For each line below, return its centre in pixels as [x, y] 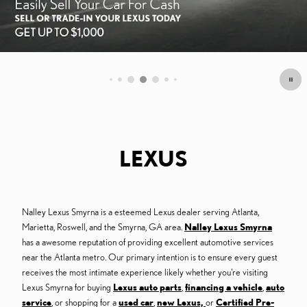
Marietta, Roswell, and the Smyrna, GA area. [103, 227]
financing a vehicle [224, 287]
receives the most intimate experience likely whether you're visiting [145, 272]
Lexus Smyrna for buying [67, 287]
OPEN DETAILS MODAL [52, 53]
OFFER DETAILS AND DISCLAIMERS [74, 45]
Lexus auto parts [147, 287]
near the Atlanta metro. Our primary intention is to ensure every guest [150, 257]
